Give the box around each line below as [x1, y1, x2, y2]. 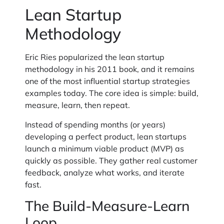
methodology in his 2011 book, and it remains [25, 64, 194, 74]
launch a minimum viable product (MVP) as [25, 143, 184, 153]
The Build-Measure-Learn [25, 196, 189, 214]
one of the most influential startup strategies [25, 76, 190, 86]
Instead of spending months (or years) [25, 119, 165, 129]
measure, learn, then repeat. [25, 100, 130, 110]
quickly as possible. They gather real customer [25, 155, 197, 165]
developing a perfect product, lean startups [25, 131, 186, 141]
